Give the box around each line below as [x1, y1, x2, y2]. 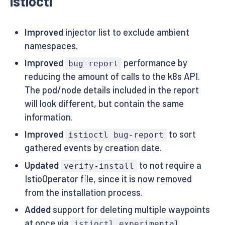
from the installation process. [24, 186, 143, 198]
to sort [167, 129, 196, 140]
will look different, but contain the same [24, 98, 184, 109]
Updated [24, 159, 59, 171]
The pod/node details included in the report [24, 84, 199, 96]
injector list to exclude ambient [63, 26, 189, 38]
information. [24, 111, 73, 123]
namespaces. [24, 40, 78, 51]
